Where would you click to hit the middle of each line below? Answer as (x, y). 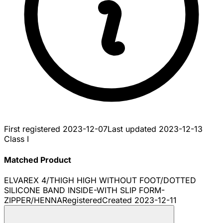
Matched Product (38, 160)
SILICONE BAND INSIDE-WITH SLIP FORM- (84, 190)
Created (118, 200)
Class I (16, 139)
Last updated (133, 129)
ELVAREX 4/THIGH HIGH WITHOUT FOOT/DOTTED (100, 180)
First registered (33, 129)
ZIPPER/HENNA (33, 200)
